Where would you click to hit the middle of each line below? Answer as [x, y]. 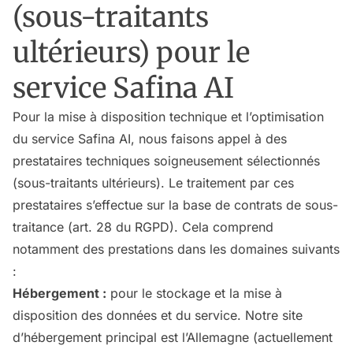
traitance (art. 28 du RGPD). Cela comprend [143, 227]
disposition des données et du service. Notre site [158, 315]
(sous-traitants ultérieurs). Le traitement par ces [153, 183]
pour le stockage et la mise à [194, 293]
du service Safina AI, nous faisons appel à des [150, 139]
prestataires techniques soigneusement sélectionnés [166, 161]
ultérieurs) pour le [131, 52]
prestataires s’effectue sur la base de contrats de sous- [175, 205]
